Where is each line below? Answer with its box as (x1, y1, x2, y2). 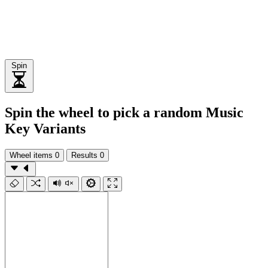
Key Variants (5, 120, 86, 136)
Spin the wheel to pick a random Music (5, 104, 243, 120)
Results (71, 150, 98, 160)
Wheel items (10, 150, 53, 160)
